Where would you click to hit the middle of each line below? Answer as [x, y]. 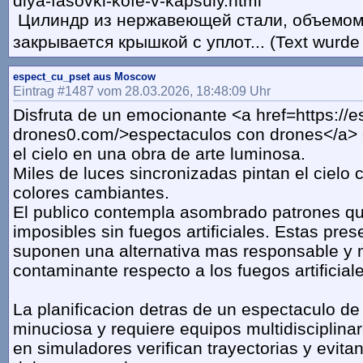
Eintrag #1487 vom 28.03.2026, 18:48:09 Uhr [142, 91]
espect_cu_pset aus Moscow [84, 77]
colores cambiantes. [91, 193]
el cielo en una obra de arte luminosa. [159, 154]
